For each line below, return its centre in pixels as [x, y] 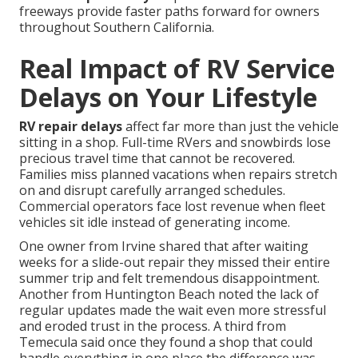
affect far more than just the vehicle [231, 127]
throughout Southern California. [117, 28]
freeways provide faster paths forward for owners [169, 12]
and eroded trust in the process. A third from [153, 326]
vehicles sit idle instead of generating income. [155, 223]
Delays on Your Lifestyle [168, 97]
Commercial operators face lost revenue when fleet [172, 207]
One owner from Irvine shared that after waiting [164, 247]
